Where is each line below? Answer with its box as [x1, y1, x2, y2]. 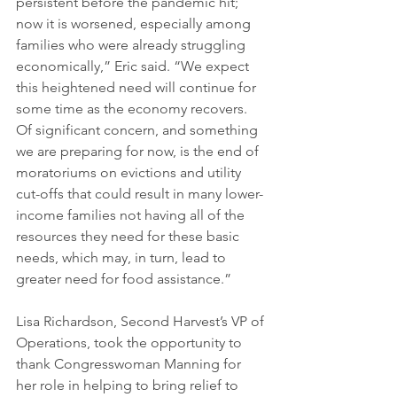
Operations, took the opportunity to [16, 333, 245, 351]
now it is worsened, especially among [16, 14, 254, 32]
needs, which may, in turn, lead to [16, 248, 230, 266]
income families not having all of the [16, 206, 248, 223]
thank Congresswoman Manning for [16, 354, 245, 372]
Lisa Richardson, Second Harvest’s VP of [16, 312, 268, 330]
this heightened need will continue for [16, 78, 260, 96]
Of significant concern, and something [16, 121, 261, 138]
